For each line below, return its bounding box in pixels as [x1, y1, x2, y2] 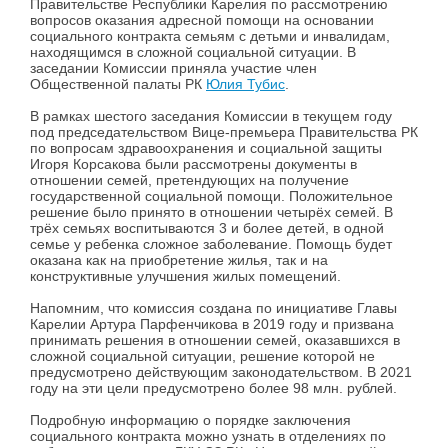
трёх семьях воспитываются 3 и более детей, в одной [30, 220, 384, 237]
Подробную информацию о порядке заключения [30, 412, 351, 429]
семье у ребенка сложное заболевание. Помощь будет [30, 236, 392, 253]
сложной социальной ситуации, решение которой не [30, 348, 375, 365]
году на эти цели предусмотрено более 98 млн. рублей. [30, 380, 397, 397]
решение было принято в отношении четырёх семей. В [30, 204, 393, 221]
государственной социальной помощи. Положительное [30, 188, 393, 205]
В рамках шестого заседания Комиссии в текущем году [30, 108, 392, 125]
